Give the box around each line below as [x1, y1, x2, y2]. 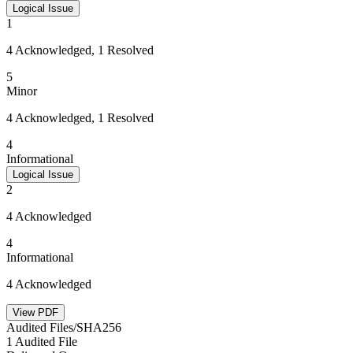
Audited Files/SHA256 [6, 321, 121, 334]
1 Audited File [6, 335, 77, 348]
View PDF [13, 307, 58, 318]
